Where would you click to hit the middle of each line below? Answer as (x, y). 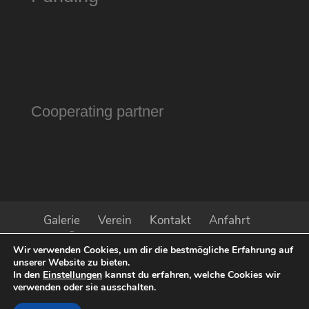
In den (28, 275)
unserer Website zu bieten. (71, 262)
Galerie (61, 220)
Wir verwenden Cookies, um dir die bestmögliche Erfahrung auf (153, 250)
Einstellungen (72, 275)
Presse (217, 256)
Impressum (197, 238)
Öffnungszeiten (109, 238)
